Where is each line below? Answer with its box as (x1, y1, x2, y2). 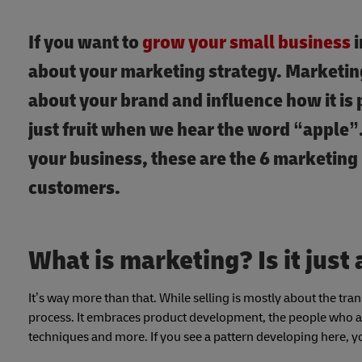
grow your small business (142, 31, 351, 55)
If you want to (28, 31, 142, 55)
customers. (28, 176, 120, 200)
